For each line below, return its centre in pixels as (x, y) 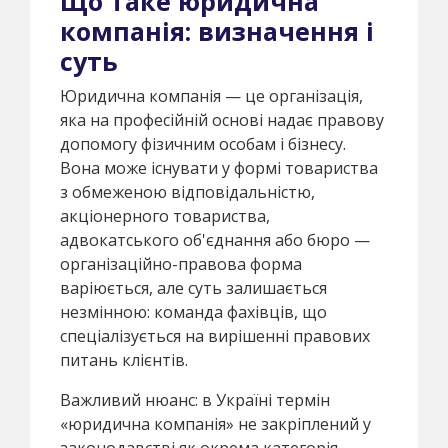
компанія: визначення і (217, 30)
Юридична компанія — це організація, (211, 95)
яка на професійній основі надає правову (222, 119)
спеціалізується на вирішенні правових (215, 335)
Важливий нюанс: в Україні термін (195, 399)
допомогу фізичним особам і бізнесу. (203, 143)
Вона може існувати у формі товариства (219, 167)
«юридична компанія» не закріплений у (215, 423)
